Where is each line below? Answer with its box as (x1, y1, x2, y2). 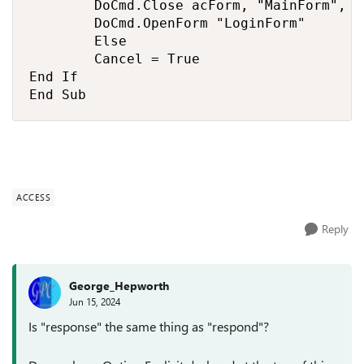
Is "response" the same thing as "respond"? (28, 318, 269, 335)
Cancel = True (29, 51, 200, 67)
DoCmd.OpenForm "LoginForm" (29, 15, 305, 31)
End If (29, 69, 78, 84)
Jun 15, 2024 (69, 294, 120, 308)
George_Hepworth (69, 277, 169, 293)
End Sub (29, 87, 86, 102)
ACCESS (16, 191, 50, 203)
